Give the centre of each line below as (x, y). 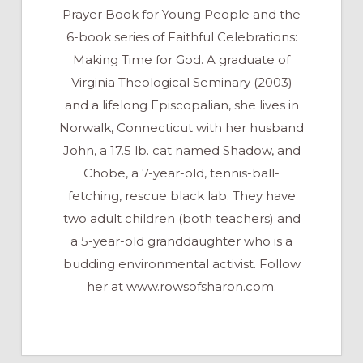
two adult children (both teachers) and (181, 218)
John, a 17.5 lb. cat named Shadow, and (181, 150)
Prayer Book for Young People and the (181, 14)
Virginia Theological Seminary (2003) (181, 82)
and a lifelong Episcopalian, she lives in (181, 105)
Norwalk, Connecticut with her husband (181, 127)
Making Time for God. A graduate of (181, 59)
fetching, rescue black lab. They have (181, 195)
